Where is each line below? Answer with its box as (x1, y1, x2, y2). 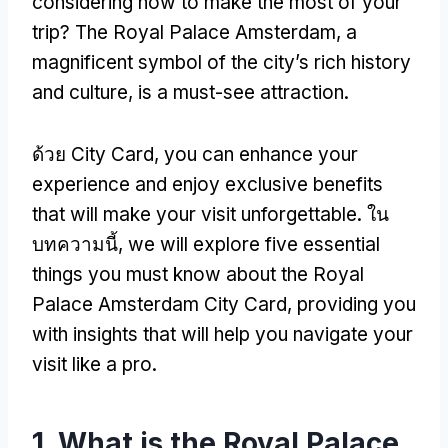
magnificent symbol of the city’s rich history (32, 50, 411, 74)
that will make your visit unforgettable (32, 202, 357, 226)
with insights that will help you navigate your (32, 322, 413, 346)
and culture (32, 80, 128, 104)
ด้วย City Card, (32, 142, 164, 166)
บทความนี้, (32, 232, 128, 256)
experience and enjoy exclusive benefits (32, 172, 383, 196)
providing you (297, 292, 416, 316)
